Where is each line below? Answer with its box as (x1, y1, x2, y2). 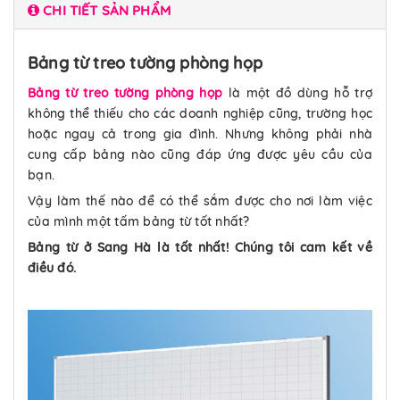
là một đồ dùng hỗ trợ (228, 85, 373, 102)
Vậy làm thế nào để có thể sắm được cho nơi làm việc (28, 193, 372, 210)
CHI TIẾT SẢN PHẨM (43, 2, 171, 20)
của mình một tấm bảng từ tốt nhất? (28, 213, 250, 230)
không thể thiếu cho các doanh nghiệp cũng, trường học (28, 105, 372, 122)
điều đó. (28, 260, 76, 277)
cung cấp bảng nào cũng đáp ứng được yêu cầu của (28, 146, 372, 163)
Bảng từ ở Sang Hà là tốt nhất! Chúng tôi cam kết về (28, 239, 372, 256)
